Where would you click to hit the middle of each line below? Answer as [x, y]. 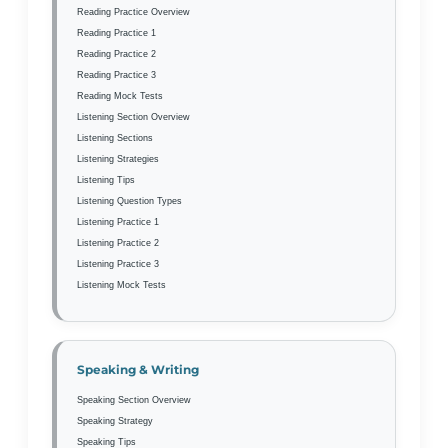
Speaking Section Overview [134, 399]
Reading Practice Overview [133, 11]
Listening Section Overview [133, 116]
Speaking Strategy [115, 420]
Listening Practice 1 [118, 221]
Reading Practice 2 [116, 53]
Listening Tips [106, 179]
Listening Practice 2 [118, 242]
